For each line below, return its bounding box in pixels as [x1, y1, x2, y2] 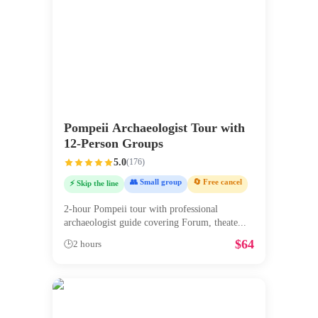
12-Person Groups [64, 136, 163, 150]
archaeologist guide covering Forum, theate [64, 217, 238, 229]
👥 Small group [130, 177, 182, 186]
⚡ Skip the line [70, 178, 119, 187]
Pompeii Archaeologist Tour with [64, 120, 245, 135]
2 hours [73, 239, 102, 250]
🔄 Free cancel [193, 177, 242, 186]
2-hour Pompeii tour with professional [64, 204, 218, 215]
